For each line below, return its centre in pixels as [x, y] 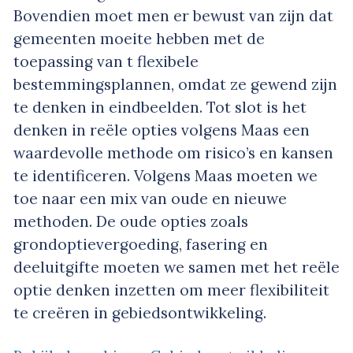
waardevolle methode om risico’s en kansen [173, 153]
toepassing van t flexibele [106, 62]
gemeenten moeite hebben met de [139, 39]
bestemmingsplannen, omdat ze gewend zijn [175, 85]
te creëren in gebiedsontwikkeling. [140, 313]
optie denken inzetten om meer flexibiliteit [171, 290]
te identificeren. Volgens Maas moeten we [165, 176]
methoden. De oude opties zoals [131, 222]
